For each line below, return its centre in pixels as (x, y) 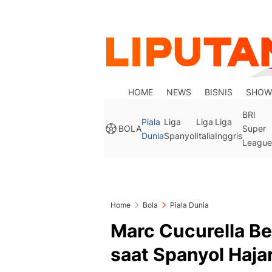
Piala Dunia (189, 205)
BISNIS (219, 92)
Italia (206, 135)
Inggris (229, 135)
